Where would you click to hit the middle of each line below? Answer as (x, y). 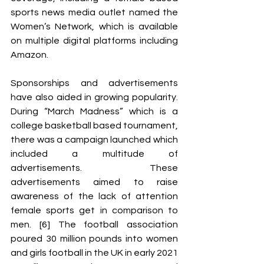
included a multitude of (94, 154)
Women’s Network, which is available (94, 27)
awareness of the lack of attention (94, 196)
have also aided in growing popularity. (94, 97)
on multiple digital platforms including (94, 41)
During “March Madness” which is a (94, 111)
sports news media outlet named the (94, 12)
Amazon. (30, 55)
